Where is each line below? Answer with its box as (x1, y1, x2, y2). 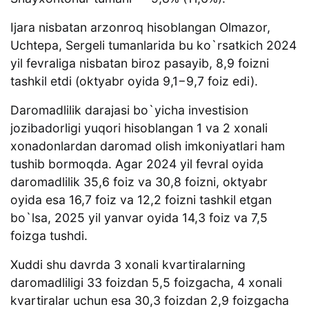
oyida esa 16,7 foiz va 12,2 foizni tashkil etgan (10, 192, 272, 208)
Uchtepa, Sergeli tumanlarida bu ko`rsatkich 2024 (10, 38, 297, 53)
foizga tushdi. (10, 228, 88, 243)
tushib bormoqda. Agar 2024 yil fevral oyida (10, 157, 263, 172)
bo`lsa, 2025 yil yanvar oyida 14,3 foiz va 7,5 (10, 210, 268, 226)
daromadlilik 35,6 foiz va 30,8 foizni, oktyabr (10, 175, 268, 190)
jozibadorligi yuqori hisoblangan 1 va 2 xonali (10, 121, 268, 136)
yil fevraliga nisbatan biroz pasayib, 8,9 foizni (10, 56, 269, 71)
